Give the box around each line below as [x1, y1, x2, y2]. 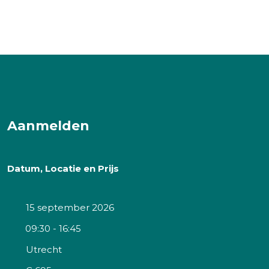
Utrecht [26, 243, 62, 255]
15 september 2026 [26, 201, 114, 213]
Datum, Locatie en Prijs [7, 162, 119, 174]
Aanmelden [7, 117, 89, 134]
